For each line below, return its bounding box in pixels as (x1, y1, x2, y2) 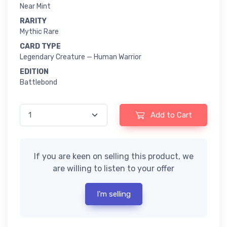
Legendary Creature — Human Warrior (20, 53, 141, 62)
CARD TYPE (20, 42, 61, 51)
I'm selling (96, 190, 131, 199)
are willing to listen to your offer (53, 164, 174, 174)
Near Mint (20, 2, 51, 11)
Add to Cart (150, 110, 192, 120)
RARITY (20, 17, 47, 26)
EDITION (20, 67, 49, 77)
